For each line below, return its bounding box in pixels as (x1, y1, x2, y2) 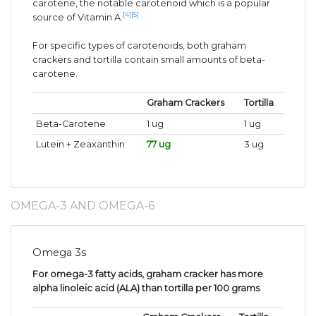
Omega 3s (32, 246, 86, 260)
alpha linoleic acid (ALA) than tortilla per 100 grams (32, 283, 260, 294)
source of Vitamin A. (32, 12, 123, 23)
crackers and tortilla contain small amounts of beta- (32, 54, 265, 66)
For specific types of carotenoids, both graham (32, 40, 246, 51)
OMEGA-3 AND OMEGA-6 (11, 199, 154, 213)
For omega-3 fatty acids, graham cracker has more (32, 269, 263, 280)
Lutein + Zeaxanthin (35, 139, 125, 150)
